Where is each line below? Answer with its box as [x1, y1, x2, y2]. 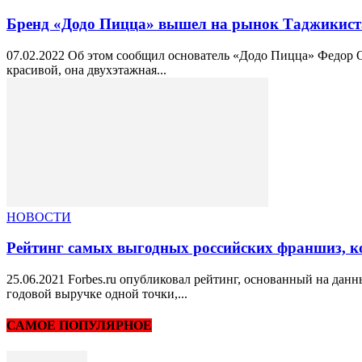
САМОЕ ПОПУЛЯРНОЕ [6, 318, 152, 333]
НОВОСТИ [6, 209, 71, 224]
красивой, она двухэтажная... [6, 62, 166, 77]
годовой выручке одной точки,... [6, 287, 187, 301]
